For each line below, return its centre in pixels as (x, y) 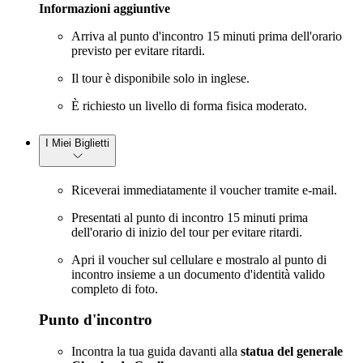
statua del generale (292, 351)
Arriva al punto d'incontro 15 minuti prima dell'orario (207, 36)
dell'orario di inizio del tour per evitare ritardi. (187, 232)
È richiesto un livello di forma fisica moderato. (189, 105)
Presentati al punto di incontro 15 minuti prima (190, 217)
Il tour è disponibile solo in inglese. (160, 78)
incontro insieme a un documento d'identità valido (198, 274)
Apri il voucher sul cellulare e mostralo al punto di (199, 259)
